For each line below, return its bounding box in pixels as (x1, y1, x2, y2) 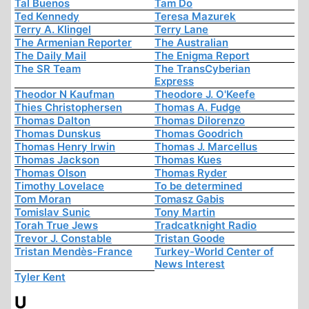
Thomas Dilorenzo (154, 114, 245, 128)
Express (154, 74, 194, 88)
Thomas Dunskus (14, 127, 101, 141)
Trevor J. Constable (14, 232, 112, 246)
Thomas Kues (154, 153, 221, 167)
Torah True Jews (14, 219, 98, 232)
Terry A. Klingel (14, 23, 91, 37)
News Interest (154, 257, 225, 271)
